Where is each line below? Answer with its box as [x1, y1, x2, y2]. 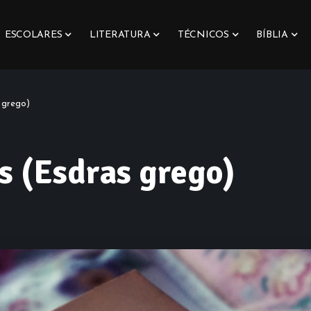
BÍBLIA [256, 29, 288, 40]
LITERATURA [90, 29, 151, 40]
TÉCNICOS [177, 29, 229, 40]
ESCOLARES [4, 29, 62, 40]
